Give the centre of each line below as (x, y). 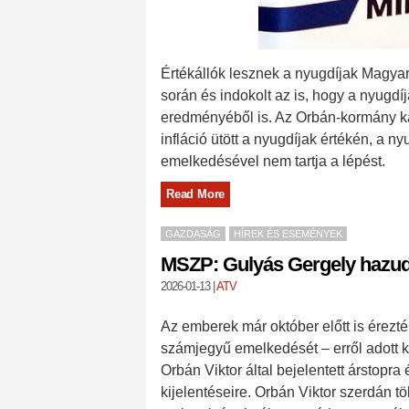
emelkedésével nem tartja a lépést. (273, 161)
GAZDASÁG (193, 234)
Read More (196, 194)
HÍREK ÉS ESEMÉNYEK (288, 234)
